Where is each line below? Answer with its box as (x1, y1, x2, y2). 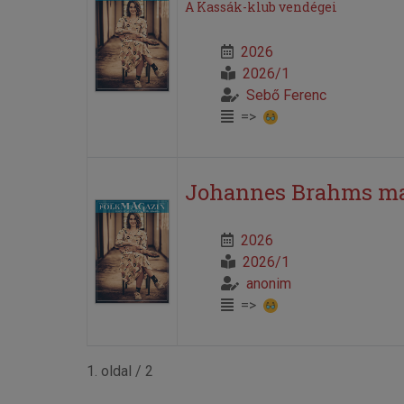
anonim (245, 274, 291, 292)
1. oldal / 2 (86, 362, 153, 380)
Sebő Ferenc (245, 86, 326, 104)
